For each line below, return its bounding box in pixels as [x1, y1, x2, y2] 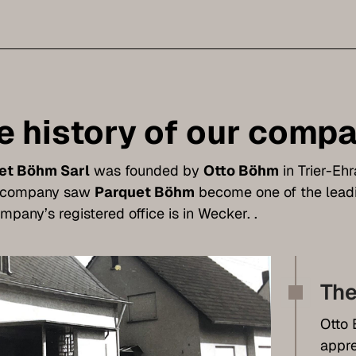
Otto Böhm [203, 161, 279, 180]
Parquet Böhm [94, 182, 195, 201]
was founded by [89, 161, 203, 180]
